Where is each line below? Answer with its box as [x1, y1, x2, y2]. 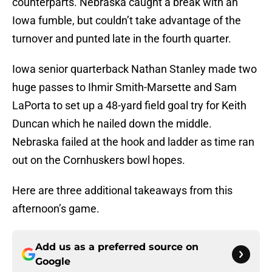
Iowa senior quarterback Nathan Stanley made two [12, 63, 257, 76]
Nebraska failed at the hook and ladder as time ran [12, 135, 254, 149]
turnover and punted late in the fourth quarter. [12, 32, 231, 46]
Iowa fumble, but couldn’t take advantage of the [12, 14, 241, 27]
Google [35, 256, 70, 268]
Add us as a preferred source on [35, 241, 199, 253]
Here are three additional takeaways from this [12, 184, 233, 197]
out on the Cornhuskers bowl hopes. [12, 154, 185, 167]
